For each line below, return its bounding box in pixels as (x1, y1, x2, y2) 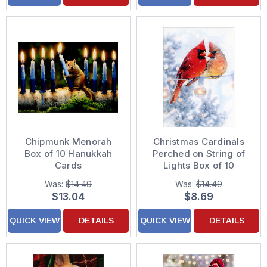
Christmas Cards (161, 172, 237, 183)
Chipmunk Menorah (24, 136, 112, 147)
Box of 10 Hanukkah (24, 148, 113, 159)
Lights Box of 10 (163, 160, 234, 171)
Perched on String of (153, 148, 245, 159)
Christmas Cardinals (153, 136, 244, 147)
